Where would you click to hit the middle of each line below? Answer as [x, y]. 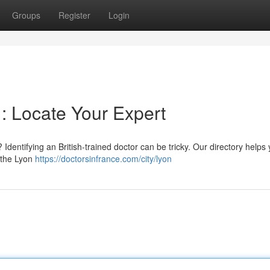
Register [74, 15]
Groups [26, 15]
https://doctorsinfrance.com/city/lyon [103, 159]
